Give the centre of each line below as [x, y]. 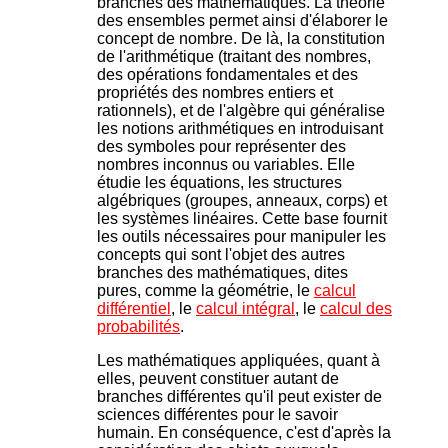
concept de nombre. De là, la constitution [241, 39]
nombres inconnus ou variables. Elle [226, 165]
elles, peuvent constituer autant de [218, 379]
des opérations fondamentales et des [227, 75]
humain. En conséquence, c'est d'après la [244, 433]
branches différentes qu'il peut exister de [239, 397]
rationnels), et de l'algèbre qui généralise [241, 111]
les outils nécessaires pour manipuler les [241, 237]
